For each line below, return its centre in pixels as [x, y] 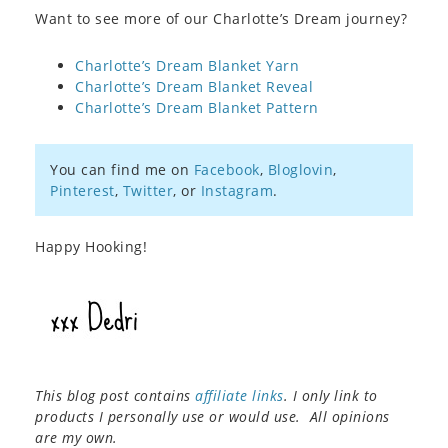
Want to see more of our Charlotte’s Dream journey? [221, 18]
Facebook [226, 169]
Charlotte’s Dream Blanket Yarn [187, 65]
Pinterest [82, 190]
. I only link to [330, 395]
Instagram [236, 190]
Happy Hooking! [91, 246]
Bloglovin [300, 169]
